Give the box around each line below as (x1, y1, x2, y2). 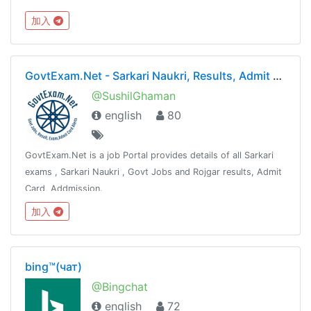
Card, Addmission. (25, 183, 103, 194)
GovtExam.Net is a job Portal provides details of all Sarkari (25, 150, 274, 161)
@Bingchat (92, 280, 148, 294)
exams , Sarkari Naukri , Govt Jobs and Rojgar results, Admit (25, 167, 282, 178)
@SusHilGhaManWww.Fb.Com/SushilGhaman (25, 200, 214, 211)
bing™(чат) (25, 260, 82, 274)
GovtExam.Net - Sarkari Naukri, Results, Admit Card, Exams (273, 69, 282, 83)
